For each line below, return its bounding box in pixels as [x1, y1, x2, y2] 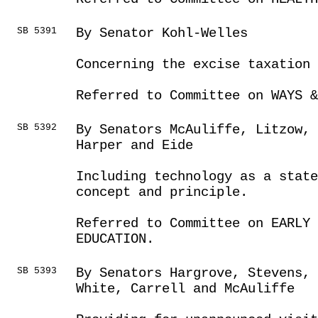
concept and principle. [76, 185, 248, 200]
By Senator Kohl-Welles [76, 26, 248, 41]
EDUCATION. [76, 231, 154, 247]
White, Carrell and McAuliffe [76, 281, 295, 297]
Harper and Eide [76, 138, 193, 153]
